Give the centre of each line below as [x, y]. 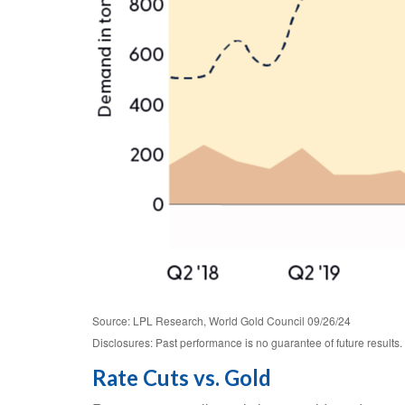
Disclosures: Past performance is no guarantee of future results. [247, 342]
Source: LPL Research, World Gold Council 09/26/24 [221, 320]
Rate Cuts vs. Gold [182, 377]
